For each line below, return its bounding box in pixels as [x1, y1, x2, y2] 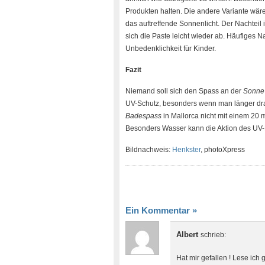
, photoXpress [201, 146, 245, 154]
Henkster [172, 146, 201, 154]
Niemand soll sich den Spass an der [125, 87, 243, 95]
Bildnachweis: [125, 146, 172, 154]
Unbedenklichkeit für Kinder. [125, 44, 216, 53]
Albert [176, 230, 201, 239]
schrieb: [201, 231, 226, 238]
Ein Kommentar [125, 205, 192, 215]
